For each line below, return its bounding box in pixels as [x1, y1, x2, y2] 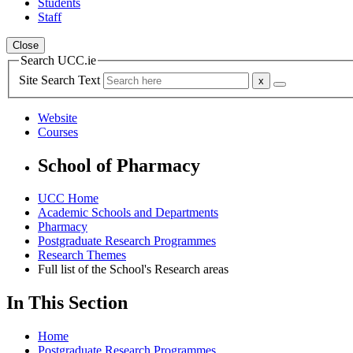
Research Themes [38, 248, 126, 262]
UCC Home [38, 191, 98, 206]
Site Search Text [19, 72, 103, 87]
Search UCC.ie [20, 54, 96, 67]
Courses [38, 124, 78, 139]
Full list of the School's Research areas [38, 262, 229, 277]
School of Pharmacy [38, 154, 200, 176]
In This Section [6, 292, 128, 314]
